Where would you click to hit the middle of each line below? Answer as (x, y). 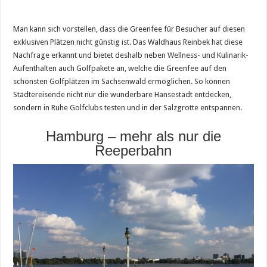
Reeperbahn (133, 150)
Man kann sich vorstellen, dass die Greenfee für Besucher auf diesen (129, 29)
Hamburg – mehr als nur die (133, 136)
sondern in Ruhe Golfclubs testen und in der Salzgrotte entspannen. (128, 107)
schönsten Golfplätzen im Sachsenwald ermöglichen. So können (122, 81)
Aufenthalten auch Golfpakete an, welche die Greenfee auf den (120, 68)
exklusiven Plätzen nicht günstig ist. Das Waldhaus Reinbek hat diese (128, 42)
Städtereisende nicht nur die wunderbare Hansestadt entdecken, (122, 94)
